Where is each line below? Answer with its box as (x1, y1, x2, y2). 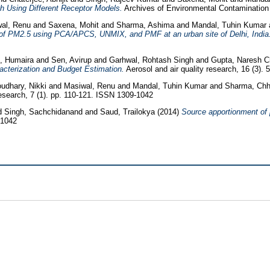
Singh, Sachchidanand (4, 107, 85, 116)
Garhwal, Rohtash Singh (108, 55, 196, 64)
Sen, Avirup (51, 55, 94, 64)
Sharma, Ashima (116, 20, 174, 30)
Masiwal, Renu (63, 81, 118, 90)
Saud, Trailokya (99, 107, 157, 116)
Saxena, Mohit (48, 20, 99, 30)
